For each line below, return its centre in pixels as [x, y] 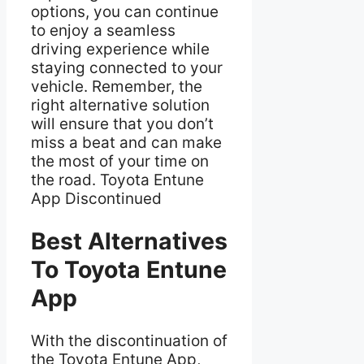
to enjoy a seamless [103, 30]
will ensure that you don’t [122, 123]
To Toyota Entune [129, 270]
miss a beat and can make [126, 142]
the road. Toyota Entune [117, 180]
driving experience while [120, 49]
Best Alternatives [129, 241]
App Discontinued [96, 198]
